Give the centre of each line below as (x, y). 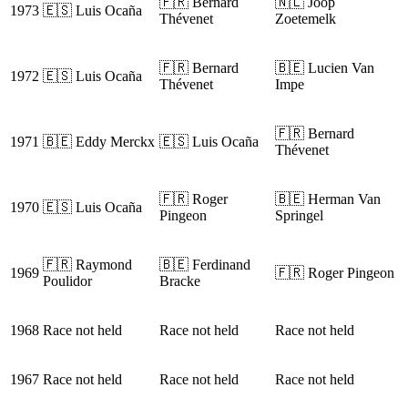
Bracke (180, 281)
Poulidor (67, 281)
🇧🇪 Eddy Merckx (99, 142)
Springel (299, 216)
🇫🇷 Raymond (87, 265)
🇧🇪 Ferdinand (205, 265)
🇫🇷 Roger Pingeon (335, 273)
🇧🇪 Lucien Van (325, 68)
